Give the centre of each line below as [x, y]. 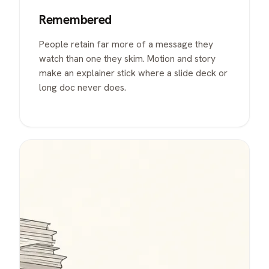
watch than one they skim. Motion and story [127, 58]
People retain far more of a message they [126, 44]
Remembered [75, 20]
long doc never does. [83, 87]
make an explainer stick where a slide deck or [133, 73]
